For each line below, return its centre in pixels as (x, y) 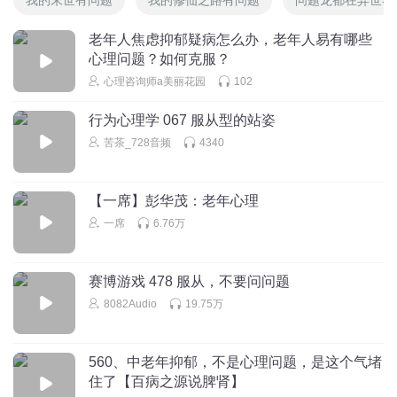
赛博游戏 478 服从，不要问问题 (189, 281)
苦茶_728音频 (137, 142)
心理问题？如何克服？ (160, 58)
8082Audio (130, 304)
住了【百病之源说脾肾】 (167, 381)
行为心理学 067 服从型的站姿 (182, 120)
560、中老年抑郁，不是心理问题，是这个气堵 (235, 362)
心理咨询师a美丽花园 (155, 81)
